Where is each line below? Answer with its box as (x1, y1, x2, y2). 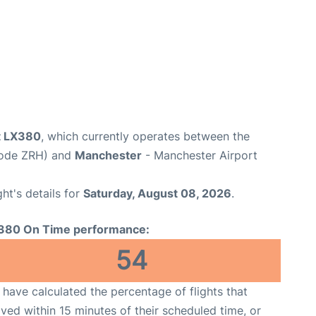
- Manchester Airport (142, 147, 257, 162)
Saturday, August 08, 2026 (83, 186, 231, 200)
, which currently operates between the (41, 128, 250, 143)
